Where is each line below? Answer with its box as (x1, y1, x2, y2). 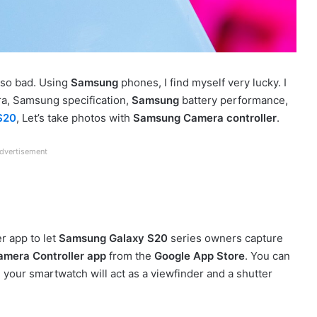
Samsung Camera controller (133, 110, 277, 125)
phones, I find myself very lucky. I (118, 75, 287, 89)
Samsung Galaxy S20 (59, 231, 168, 245)
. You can (245, 248, 290, 263)
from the (106, 248, 154, 263)
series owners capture (168, 231, 283, 245)
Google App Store (154, 248, 245, 263)
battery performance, (179, 93, 288, 107)
